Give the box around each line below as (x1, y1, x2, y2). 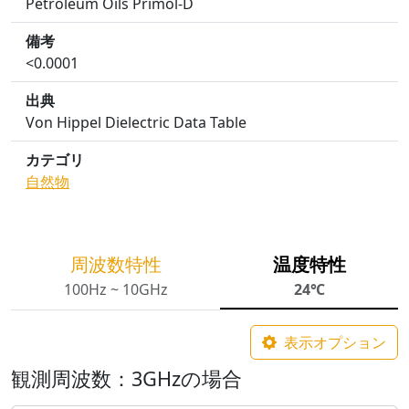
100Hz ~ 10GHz (63, 279, 168, 299)
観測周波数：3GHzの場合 (11, 365, 242, 392)
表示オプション (284, 332, 386, 352)
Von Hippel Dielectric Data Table (26, 112, 246, 132)
